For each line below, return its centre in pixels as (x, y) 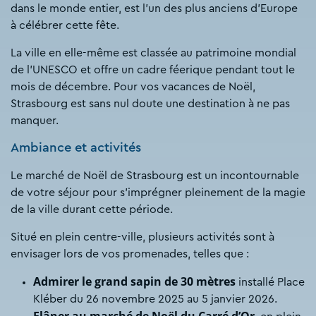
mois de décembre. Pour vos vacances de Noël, (133, 87)
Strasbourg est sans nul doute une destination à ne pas (150, 104)
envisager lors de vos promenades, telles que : (131, 254)
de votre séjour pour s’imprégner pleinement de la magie (158, 193)
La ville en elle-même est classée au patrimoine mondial (153, 53)
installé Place (270, 282)
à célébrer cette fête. (66, 26)
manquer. (35, 121)
